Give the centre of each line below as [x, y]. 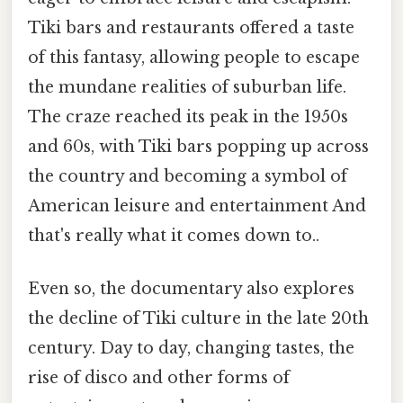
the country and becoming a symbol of [188, 176]
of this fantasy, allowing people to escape [194, 57]
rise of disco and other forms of [159, 378]
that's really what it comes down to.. [174, 235]
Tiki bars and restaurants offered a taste [191, 27]
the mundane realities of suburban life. [187, 87]
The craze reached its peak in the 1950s [188, 116]
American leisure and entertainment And [197, 206]
